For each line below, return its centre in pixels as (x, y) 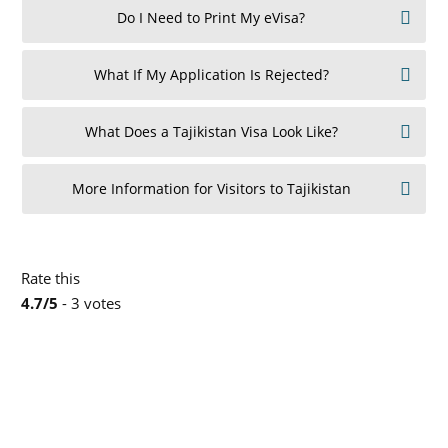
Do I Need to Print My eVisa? (211, 17)
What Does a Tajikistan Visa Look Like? (211, 131)
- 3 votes (89, 303)
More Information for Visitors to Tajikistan (211, 188)
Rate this (50, 278)
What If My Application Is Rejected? (211, 74)
